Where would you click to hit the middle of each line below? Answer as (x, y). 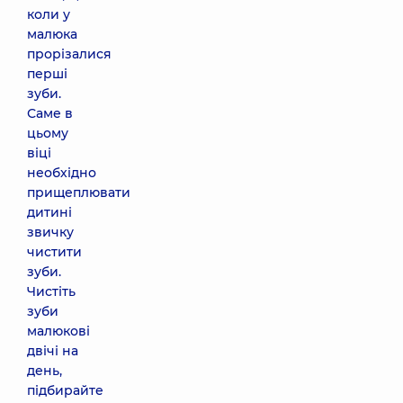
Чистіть (51, 291)
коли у (49, 14)
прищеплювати (79, 193)
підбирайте (65, 390)
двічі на (53, 351)
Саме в (50, 113)
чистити (54, 252)
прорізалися (69, 54)
